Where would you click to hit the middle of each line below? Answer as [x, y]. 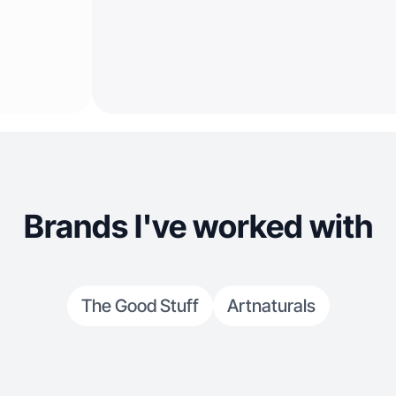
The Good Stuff [140, 306]
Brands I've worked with [198, 226]
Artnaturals [271, 306]
